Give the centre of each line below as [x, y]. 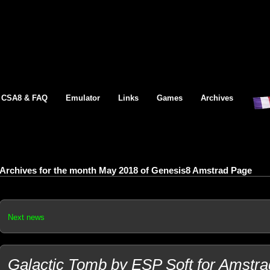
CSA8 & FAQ [24, 98]
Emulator [83, 98]
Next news [26, 217]
